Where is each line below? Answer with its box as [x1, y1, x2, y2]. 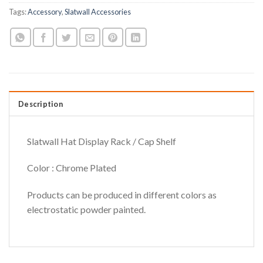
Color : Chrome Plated [27, 162, 116, 174]
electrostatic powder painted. [27, 204, 146, 215]
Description [18, 99, 63, 109]
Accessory [28, 6, 62, 16]
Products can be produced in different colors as [27, 189, 217, 201]
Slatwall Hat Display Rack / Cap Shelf [27, 135, 176, 147]
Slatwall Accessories [65, 6, 131, 16]
